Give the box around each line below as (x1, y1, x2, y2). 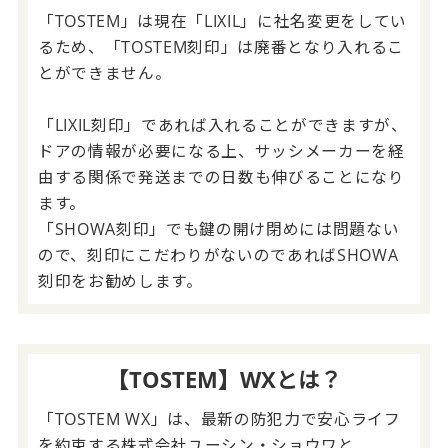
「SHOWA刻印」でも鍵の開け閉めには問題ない (37, 217, 400, 240)
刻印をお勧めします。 (37, 269, 203, 292)
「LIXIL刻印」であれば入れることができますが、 (37, 113, 408, 136)
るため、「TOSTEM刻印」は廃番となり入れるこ (37, 35, 405, 58)
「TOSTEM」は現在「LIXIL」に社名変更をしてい (37, 9, 408, 32)
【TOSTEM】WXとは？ (106, 364, 342, 394)
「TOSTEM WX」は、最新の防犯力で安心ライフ (37, 407, 401, 430)
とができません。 (37, 61, 172, 84)
